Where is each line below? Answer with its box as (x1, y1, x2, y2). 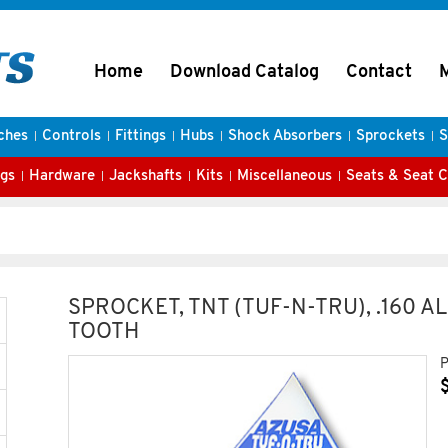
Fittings (114, 129, 166, 144)
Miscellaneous (237, 169, 332, 184)
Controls (41, 129, 101, 144)
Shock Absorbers (227, 129, 342, 144)
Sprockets (355, 129, 425, 144)
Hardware (29, 169, 95, 184)
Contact (346, 63, 412, 82)
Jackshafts (109, 169, 182, 184)
